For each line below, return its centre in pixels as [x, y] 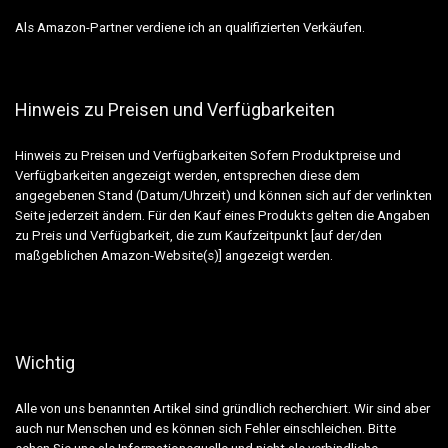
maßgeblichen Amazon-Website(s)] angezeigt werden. [174, 255]
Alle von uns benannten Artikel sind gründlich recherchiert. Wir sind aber [222, 408]
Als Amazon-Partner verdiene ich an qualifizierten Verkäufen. [190, 27]
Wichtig [45, 362]
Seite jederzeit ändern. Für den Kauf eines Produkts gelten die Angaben [222, 215]
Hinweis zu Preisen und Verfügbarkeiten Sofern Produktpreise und [208, 155]
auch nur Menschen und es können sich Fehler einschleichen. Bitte [205, 428]
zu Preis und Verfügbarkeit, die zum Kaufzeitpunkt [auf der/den [198, 235]
